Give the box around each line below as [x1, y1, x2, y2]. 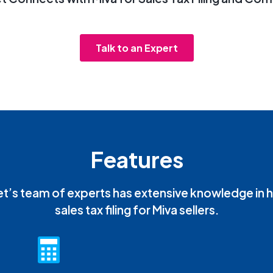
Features [90, 145, 183, 173]
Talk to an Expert [95, 41, 178, 54]
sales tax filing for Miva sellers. [54, 202, 219, 217]
